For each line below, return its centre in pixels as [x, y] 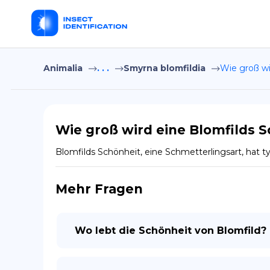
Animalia [63, 68]
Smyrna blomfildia [165, 68]
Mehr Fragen [99, 189]
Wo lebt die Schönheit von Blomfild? [171, 231]
